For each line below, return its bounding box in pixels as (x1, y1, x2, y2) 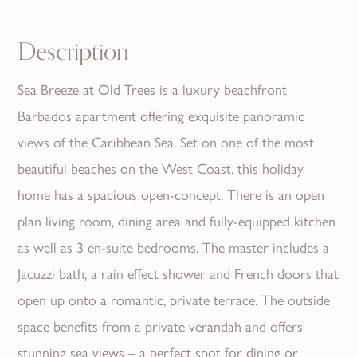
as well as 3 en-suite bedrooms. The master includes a (18, 237, 330, 257)
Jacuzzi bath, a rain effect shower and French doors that (18, 263, 339, 284)
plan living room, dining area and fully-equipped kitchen (18, 210, 336, 231)
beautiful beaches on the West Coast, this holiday (18, 158, 304, 178)
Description (18, 33, 129, 73)
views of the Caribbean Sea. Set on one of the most (18, 131, 315, 152)
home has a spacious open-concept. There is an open (18, 184, 325, 205)
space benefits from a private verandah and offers (18, 316, 304, 336)
